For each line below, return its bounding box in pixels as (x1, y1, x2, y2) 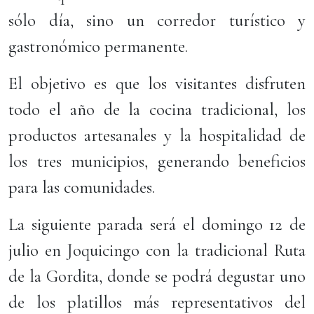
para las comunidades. (8, 177, 155, 198)
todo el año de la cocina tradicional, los (8, 99, 306, 120)
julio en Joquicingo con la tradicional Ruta (8, 240, 306, 261)
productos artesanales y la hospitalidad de (8, 125, 306, 146)
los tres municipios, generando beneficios (8, 151, 306, 172)
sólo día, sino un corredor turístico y (8, 10, 306, 31)
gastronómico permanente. (8, 36, 192, 57)
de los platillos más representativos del (8, 292, 306, 313)
